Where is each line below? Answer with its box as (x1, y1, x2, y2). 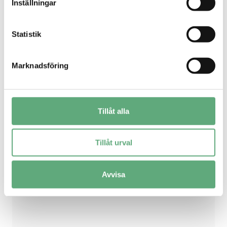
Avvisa (102, 170, 125, 179)
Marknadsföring (12, 61, 69, 70)
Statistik (12, 29, 41, 39)
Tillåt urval (95, 138, 132, 147)
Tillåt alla (98, 106, 129, 116)
